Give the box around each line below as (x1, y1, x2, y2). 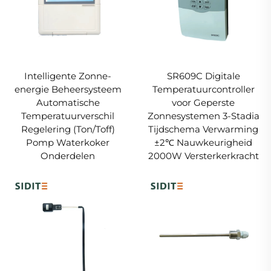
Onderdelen (41, 149, 95, 162)
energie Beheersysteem (14, 83, 122, 95)
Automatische (36, 96, 100, 108)
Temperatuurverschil (21, 109, 114, 122)
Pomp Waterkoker (26, 136, 109, 148)
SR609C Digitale (166, 70, 240, 82)
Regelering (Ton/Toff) (21, 123, 115, 135)
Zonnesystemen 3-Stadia (147, 109, 260, 122)
